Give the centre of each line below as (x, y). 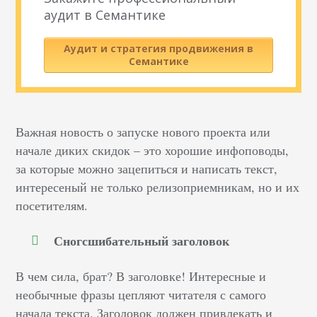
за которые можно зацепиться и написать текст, (147, 168)
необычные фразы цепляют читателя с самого (141, 294)
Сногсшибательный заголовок (142, 240)
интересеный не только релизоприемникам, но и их (158, 186)
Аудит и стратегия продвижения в (158, 48)
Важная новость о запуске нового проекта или (143, 131)
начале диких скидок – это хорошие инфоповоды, (152, 150)
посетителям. (52, 205)
